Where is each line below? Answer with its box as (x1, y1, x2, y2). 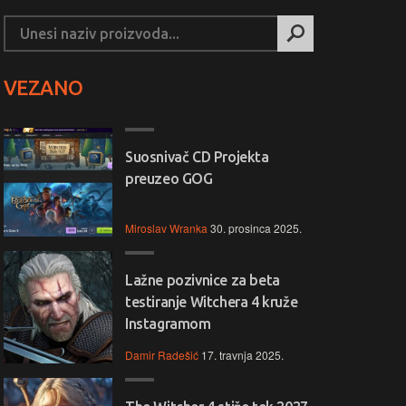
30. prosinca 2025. (210, 220, 302, 236)
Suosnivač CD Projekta (125, 149, 269, 165)
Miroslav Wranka (125, 220, 208, 236)
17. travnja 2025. (201, 347, 284, 362)
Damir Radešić (125, 347, 198, 362)
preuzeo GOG (125, 170, 213, 187)
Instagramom (125, 315, 211, 332)
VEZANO (4, 76, 83, 99)
